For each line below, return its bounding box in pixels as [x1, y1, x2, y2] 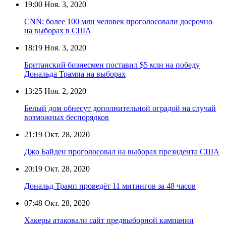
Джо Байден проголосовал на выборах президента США [24, 147, 219, 156]
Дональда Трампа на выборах [24, 69, 126, 78]
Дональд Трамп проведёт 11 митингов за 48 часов [24, 181, 196, 190]
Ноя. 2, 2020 [42, 86, 86, 95]
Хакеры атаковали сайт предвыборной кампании [24, 215, 194, 224]
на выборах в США [24, 26, 91, 35]
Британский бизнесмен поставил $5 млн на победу [24, 60, 200, 69]
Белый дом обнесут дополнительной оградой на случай [24, 103, 216, 112]
